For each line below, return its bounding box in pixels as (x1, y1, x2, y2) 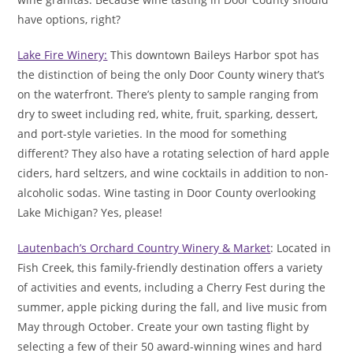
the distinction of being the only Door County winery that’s (17, 67, 325, 83)
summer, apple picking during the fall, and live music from (17, 299, 328, 315)
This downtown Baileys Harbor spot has (107, 47, 320, 63)
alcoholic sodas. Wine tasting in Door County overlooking (17, 185, 317, 201)
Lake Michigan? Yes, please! (17, 205, 163, 221)
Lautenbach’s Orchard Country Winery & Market (17, 240, 271, 256)
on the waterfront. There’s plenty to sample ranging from (17, 87, 319, 102)
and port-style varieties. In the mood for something (17, 126, 288, 142)
